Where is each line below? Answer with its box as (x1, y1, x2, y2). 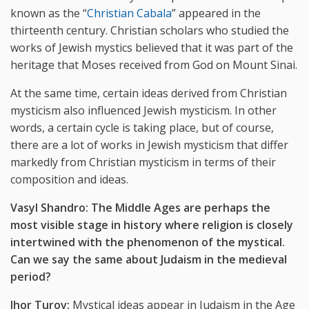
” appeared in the (172, 5, 261, 21)
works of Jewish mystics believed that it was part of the (10, 39, 293, 55)
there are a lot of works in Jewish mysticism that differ (10, 137, 288, 152)
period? (10, 268, 51, 284)
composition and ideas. (10, 171, 128, 187)
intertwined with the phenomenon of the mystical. (10, 234, 285, 250)
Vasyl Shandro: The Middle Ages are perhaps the (10, 199, 270, 215)
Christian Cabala (87, 5, 172, 21)
